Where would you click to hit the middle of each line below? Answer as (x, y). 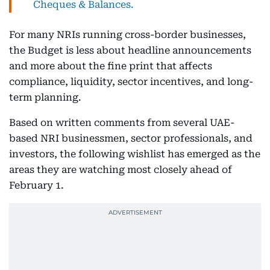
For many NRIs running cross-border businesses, (127, 35)
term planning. (45, 97)
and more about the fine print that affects (111, 66)
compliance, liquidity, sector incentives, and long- (131, 82)
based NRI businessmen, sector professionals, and (131, 138)
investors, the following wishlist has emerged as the (135, 154)
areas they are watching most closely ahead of (121, 170)
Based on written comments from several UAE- (122, 123)
